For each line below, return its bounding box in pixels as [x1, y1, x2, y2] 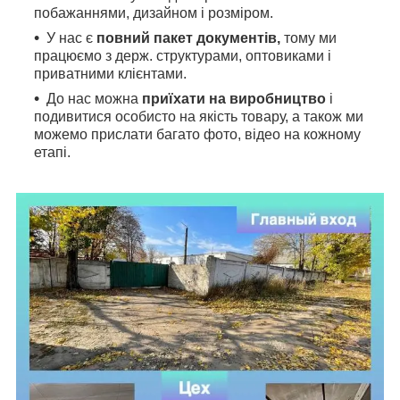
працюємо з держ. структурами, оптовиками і [34, 47, 331, 63]
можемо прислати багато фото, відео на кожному [34, 126, 361, 142]
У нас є [46, 29, 96, 46]
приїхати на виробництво [142, 90, 326, 106]
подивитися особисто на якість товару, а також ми [34, 108, 363, 124]
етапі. [34, 144, 71, 160]
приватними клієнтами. [34, 65, 187, 81]
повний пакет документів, [96, 29, 284, 46]
